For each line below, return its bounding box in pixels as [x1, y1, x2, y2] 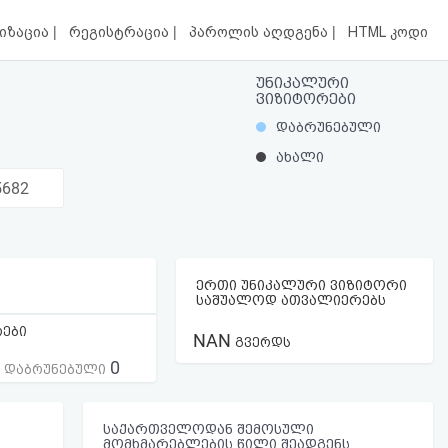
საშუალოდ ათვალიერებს [195, 291, 386, 308]
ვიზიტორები [256, 90, 356, 108]
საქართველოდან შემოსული [103, 420, 314, 437]
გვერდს [230, 334, 291, 350]
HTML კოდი [347, 24, 428, 41]
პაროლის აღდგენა [189, 24, 333, 41]
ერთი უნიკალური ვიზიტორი [195, 276, 407, 293]
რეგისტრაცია [69, 24, 174, 41]
